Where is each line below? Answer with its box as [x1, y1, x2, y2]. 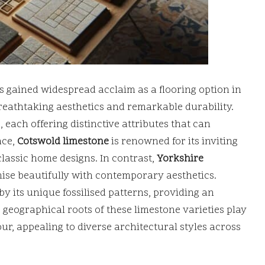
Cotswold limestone [17, 134, 109, 149]
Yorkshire [157, 151, 203, 166]
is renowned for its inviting [109, 134, 238, 149]
